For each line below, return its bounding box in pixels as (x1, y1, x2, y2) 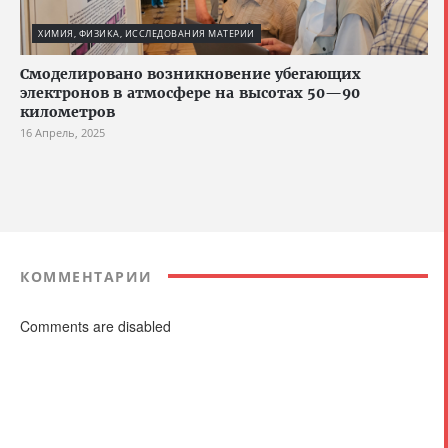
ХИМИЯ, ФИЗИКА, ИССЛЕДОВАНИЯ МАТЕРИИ (38, 26, 255, 40)
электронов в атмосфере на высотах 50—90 (20, 83, 360, 102)
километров (20, 102, 115, 121)
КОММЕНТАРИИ (20, 266, 153, 286)
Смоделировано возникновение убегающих (20, 64, 361, 83)
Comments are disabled (20, 315, 171, 336)
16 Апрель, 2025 (20, 124, 105, 140)
